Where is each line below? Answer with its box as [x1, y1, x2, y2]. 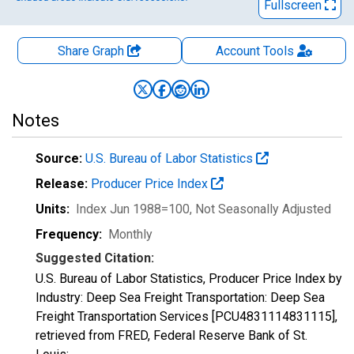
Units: [36, 201, 70, 217]
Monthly [108, 227, 153, 242]
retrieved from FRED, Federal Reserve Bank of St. [36, 328, 307, 343]
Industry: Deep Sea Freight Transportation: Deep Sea [36, 290, 325, 305]
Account [215, 43, 260, 58]
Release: [36, 176, 88, 191]
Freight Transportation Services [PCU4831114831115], [36, 309, 337, 324]
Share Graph [58, 43, 127, 58]
